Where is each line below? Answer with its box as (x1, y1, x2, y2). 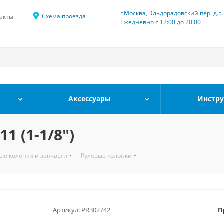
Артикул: (52, 205, 80, 214)
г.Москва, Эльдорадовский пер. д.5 (120, 9, 222, 17)
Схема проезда (42, 12, 86, 20)
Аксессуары (68, 94, 111, 103)
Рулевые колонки (81, 151, 132, 160)
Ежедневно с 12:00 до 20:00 (120, 18, 201, 26)
